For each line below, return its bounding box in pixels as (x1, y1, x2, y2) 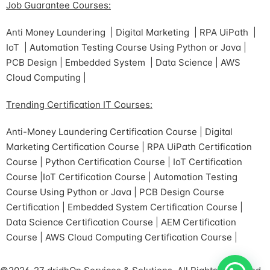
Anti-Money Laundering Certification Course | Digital (6, 126, 233, 138)
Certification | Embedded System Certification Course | (6, 201, 243, 213)
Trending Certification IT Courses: (6, 99, 152, 111)
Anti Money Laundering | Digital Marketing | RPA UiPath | (6, 27, 256, 39)
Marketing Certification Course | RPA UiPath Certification (6, 141, 252, 153)
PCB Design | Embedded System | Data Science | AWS (6, 57, 240, 69)
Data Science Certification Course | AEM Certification (6, 216, 236, 228)
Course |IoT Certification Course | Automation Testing (6, 171, 237, 183)
